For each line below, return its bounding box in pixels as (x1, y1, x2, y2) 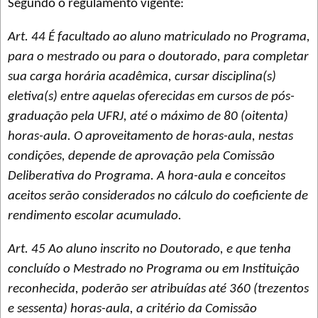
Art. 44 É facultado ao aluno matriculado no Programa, (8, 30, 310, 44)
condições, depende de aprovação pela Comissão (8, 149, 275, 163)
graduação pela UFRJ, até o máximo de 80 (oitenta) (8, 109, 288, 124)
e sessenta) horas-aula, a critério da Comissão (8, 302, 257, 317)
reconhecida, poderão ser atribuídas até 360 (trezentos (8, 283, 309, 297)
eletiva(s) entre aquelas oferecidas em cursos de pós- (8, 89, 295, 104)
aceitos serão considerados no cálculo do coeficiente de (8, 189, 308, 203)
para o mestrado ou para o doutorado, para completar (8, 50, 309, 64)
